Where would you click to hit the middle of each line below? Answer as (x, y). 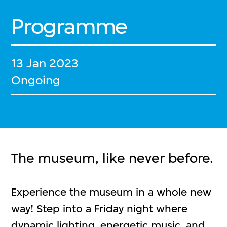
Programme (69, 27)
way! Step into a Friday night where (100, 208)
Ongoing (36, 80)
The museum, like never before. (112, 158)
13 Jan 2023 (45, 63)
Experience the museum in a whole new (111, 192)
